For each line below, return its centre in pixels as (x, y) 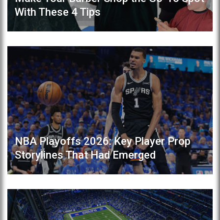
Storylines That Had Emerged (85, 155)
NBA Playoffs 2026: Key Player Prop (103, 141)
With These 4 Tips (58, 12)
